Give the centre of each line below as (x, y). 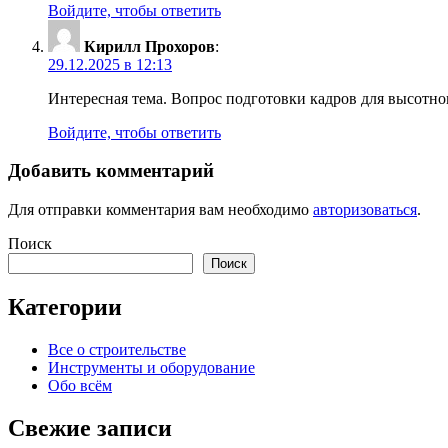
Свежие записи (90, 427)
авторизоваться (365, 210)
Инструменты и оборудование (151, 367)
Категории (65, 306)
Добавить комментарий (111, 171)
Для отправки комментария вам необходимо (160, 210)
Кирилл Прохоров (149, 46)
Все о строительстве (117, 349)
